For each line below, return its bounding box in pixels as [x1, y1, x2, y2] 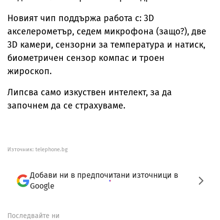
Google [30, 181, 55, 191]
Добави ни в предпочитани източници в [30, 170, 178, 180]
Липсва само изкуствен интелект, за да [7, 87, 172, 98]
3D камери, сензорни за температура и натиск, [7, 39, 205, 50]
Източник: [7, 146, 35, 153]
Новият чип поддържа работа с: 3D [7, 13, 154, 24]
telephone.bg [35, 146, 68, 153]
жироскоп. [7, 66, 54, 77]
